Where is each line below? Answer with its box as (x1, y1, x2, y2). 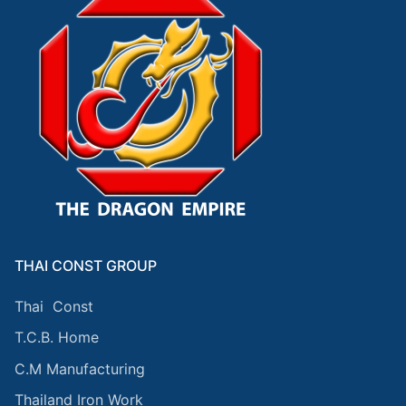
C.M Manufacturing (14, 359, 145, 378)
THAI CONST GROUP (14, 256, 157, 275)
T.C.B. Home (14, 328, 99, 347)
